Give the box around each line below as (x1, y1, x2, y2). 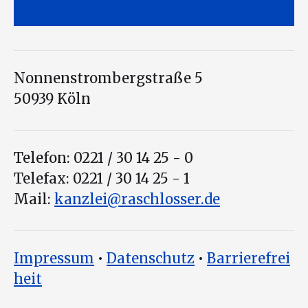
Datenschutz (107, 249, 195, 267)
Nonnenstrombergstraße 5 (14, 69, 203, 87)
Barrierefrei (207, 249, 290, 267)
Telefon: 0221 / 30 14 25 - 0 (14, 148, 193, 167)
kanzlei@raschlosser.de (54, 190, 220, 208)
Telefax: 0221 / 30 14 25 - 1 (14, 169, 190, 188)
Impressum (14, 249, 94, 267)
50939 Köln (14, 89, 91, 108)
